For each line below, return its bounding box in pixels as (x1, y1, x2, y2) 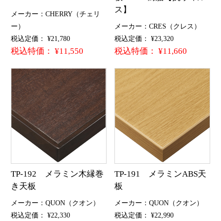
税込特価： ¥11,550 (10, 46, 83, 56)
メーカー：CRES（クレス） (114, 22, 201, 30)
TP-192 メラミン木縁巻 (10, 169, 104, 179)
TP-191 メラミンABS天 (114, 169, 207, 179)
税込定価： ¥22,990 (114, 211, 174, 219)
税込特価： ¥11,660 (114, 46, 187, 56)
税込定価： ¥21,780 (10, 34, 70, 42)
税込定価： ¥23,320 (114, 34, 174, 42)
